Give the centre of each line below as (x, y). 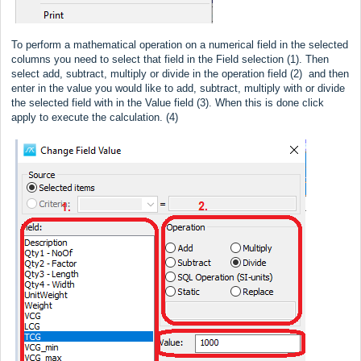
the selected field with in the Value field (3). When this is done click (168, 102)
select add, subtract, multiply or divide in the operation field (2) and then (180, 73)
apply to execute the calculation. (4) (95, 117)
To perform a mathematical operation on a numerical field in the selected (180, 44)
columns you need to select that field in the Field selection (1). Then (170, 59)
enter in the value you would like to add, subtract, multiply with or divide (178, 88)
